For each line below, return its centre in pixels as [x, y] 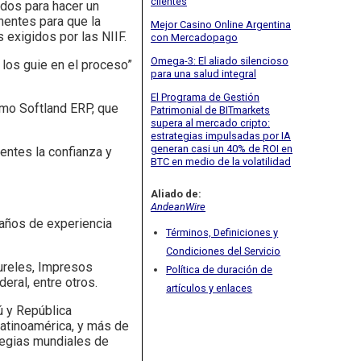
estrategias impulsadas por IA [221, 135]
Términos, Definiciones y [222, 233]
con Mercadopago [194, 37]
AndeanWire [178, 206]
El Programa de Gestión [205, 97]
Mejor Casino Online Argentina [221, 24]
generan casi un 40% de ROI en [222, 148]
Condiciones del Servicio [224, 251]
